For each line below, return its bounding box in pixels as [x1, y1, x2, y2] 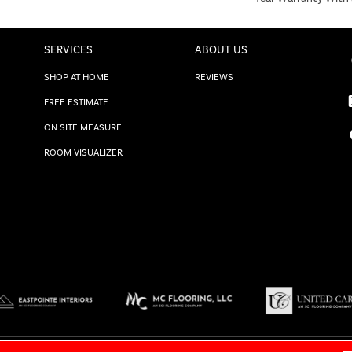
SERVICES [44, 42, 93, 57]
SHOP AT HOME [44, 71, 109, 82]
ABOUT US [195, 42, 247, 57]
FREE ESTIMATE [44, 96, 108, 108]
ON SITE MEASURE [44, 121, 122, 133]
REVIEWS [195, 71, 233, 82]
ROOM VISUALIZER [44, 146, 123, 158]
